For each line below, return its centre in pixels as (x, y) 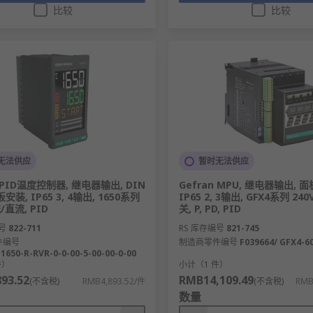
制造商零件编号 (208, 242)
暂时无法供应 (223, 161)
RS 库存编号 (201, 228)
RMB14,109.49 (216, 281)
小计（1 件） (203, 265)
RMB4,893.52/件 (114, 282)
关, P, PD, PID (210, 209)
